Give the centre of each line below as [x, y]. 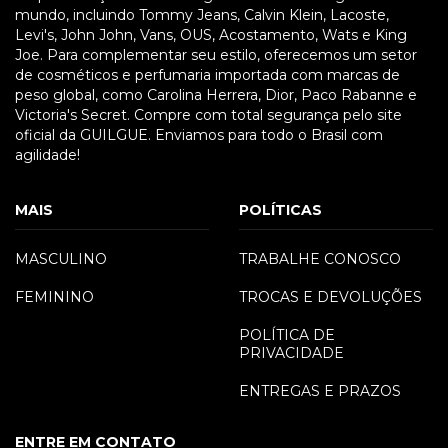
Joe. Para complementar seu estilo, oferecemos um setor [216, 55]
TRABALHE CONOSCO [320, 259]
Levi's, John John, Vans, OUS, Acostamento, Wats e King [211, 35]
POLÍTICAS [280, 210]
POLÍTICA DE [287, 335]
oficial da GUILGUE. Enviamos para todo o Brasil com [199, 135]
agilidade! [47, 155]
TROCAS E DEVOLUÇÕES [330, 297]
